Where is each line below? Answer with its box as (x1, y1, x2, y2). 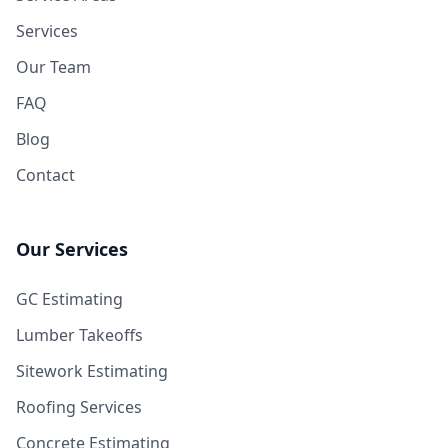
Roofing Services (16, 396, 142, 418)
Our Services (16, 237, 128, 261)
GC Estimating (16, 288, 123, 310)
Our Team (16, 56, 91, 78)
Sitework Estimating (16, 360, 168, 382)
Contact (16, 164, 75, 186)
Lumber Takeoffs (16, 324, 143, 346)
